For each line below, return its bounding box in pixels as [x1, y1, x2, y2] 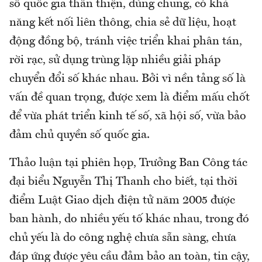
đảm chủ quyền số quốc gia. [9, 129, 150, 142]
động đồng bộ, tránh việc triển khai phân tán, [9, 36, 242, 48]
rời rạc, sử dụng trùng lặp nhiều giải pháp [9, 54, 220, 67]
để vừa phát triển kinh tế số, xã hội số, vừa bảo [9, 111, 246, 123]
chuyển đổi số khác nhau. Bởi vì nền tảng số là [9, 73, 246, 85]
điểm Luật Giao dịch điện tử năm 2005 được [9, 195, 235, 207]
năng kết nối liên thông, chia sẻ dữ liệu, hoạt [9, 17, 236, 29]
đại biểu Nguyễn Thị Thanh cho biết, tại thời [9, 176, 237, 188]
